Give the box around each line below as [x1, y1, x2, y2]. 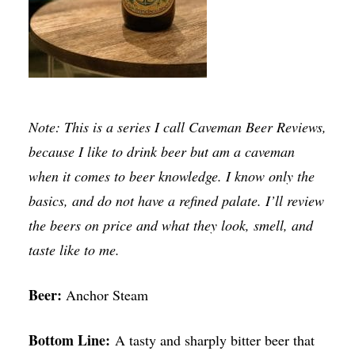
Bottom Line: [28, 330, 110, 351]
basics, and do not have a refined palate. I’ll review [28, 191, 324, 211]
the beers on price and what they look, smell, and [28, 216, 313, 235]
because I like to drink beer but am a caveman [28, 142, 295, 162]
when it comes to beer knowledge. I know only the [28, 166, 315, 186]
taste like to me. [28, 240, 120, 260]
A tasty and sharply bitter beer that [109, 330, 315, 350]
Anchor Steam [61, 285, 148, 305]
